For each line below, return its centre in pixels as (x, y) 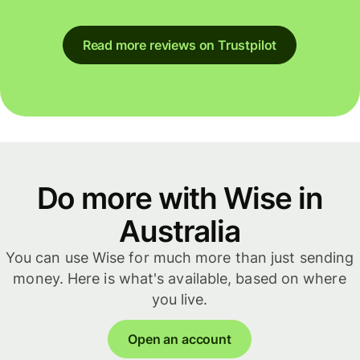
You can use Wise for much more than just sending (180, 257)
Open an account (180, 340)
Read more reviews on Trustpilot (180, 45)
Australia (179, 231)
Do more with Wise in (180, 198)
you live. (180, 299)
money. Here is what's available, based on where (180, 278)
